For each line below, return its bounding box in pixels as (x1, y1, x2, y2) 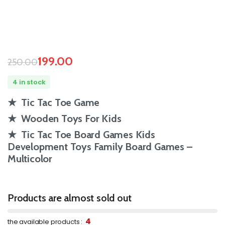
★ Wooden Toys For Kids (8, 113, 122, 125)
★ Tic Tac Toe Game (8, 96, 100, 109)
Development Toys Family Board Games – (8, 141, 192, 153)
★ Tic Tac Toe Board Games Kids (8, 129, 155, 141)
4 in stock (13, 77, 46, 87)
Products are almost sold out (8, 192, 132, 204)
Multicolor (8, 153, 53, 165)
